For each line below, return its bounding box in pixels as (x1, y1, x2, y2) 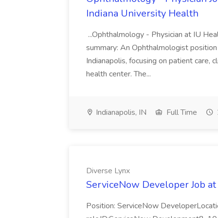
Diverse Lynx (86, 165, 130, 176)
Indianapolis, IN (94, 107, 146, 118)
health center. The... (86, 69, 153, 79)
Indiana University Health (86, 7, 199, 20)
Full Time (164, 107, 197, 118)
